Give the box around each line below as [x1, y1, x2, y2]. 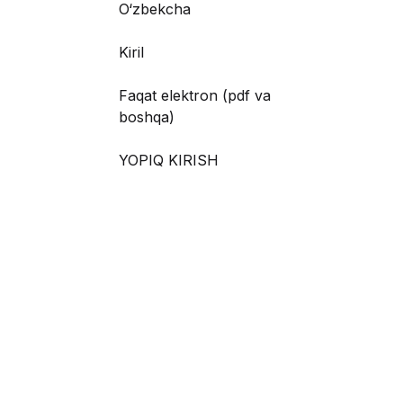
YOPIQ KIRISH [118, 150, 219, 169]
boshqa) [118, 107, 175, 126]
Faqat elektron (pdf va [118, 85, 271, 104]
